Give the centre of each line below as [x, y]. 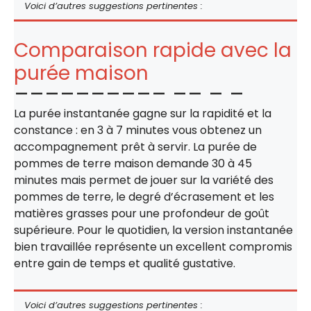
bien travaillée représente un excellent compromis [153, 246]
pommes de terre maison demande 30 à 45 [133, 163]
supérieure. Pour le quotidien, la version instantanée [153, 230]
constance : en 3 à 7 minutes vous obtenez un [138, 130]
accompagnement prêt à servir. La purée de [135, 146]
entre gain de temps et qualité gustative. [125, 263]
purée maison [81, 73]
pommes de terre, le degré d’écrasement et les [144, 196]
